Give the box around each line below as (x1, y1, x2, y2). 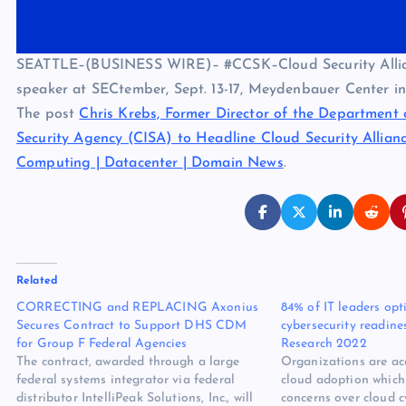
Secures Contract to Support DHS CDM (16, 319, 247, 333)
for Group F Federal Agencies (16, 337, 188, 352)
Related (16, 275, 58, 287)
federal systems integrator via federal (16, 373, 236, 388)
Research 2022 (280, 337, 367, 352)
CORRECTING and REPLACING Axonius (16, 301, 259, 315)
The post (16, 107, 80, 122)
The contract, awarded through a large (16, 355, 239, 370)
